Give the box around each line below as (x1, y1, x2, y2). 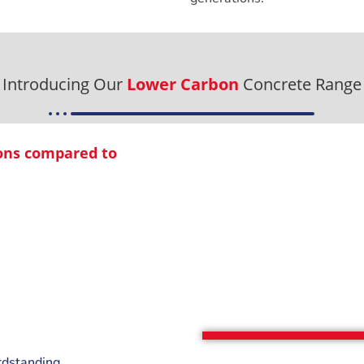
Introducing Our (2, 73, 127, 96)
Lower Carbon (127, 73, 239, 96)
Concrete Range (239, 73, 362, 96)
